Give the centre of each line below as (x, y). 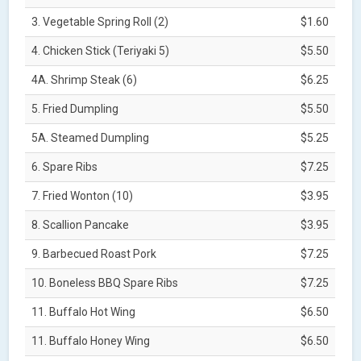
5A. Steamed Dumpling (91, 137)
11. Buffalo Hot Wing (84, 311)
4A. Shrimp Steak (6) (85, 79)
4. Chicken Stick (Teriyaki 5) (101, 50)
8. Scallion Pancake (81, 224)
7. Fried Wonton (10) (83, 195)
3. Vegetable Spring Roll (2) (100, 21)
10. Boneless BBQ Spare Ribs (105, 282)
